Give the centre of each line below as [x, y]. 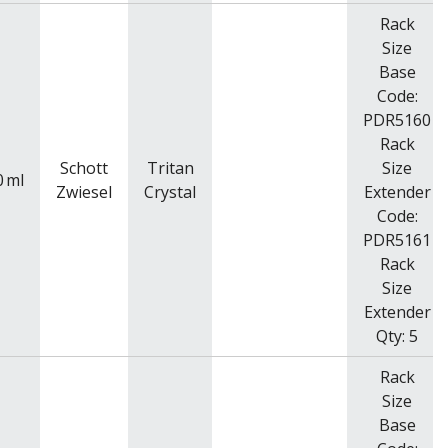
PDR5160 [397, 119]
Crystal [170, 191]
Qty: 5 [397, 335]
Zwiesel [84, 191]
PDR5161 [397, 239]
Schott [84, 167]
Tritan [170, 167]
